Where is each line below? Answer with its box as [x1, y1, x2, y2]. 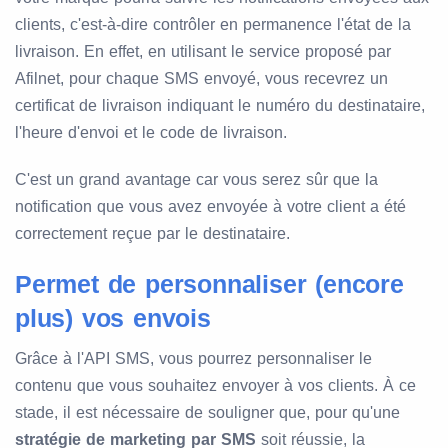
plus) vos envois [15, 304, 211, 333]
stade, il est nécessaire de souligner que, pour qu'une [15, 404, 400, 422]
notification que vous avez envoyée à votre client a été [15, 198, 406, 216]
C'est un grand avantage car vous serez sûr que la [15, 171, 378, 189]
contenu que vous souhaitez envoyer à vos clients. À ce [15, 377, 416, 395]
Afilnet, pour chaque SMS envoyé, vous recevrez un [15, 70, 388, 88]
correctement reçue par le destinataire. [15, 225, 290, 243]
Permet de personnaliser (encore [15, 270, 404, 299]
